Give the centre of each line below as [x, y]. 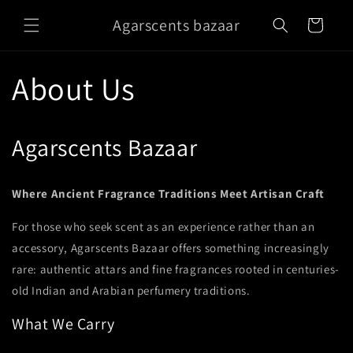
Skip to [43, 10]
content [45, 24]
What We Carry [63, 324]
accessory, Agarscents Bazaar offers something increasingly [171, 247]
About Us [74, 88]
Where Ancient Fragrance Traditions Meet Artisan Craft [168, 193]
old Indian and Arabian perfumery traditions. [131, 290]
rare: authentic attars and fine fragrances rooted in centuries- [176, 269]
